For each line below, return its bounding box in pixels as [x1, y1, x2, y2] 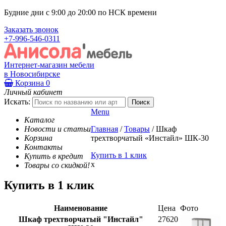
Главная [91, 124, 118, 133]
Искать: [4, 97, 30, 106]
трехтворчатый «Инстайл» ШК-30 [91, 133, 209, 142]
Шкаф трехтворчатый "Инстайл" [18, 215, 143, 224]
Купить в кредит [24, 151, 83, 160]
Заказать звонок [4, 25, 59, 34]
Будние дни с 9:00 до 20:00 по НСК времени [4, 8, 157, 17]
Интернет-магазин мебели [4, 60, 94, 69]
